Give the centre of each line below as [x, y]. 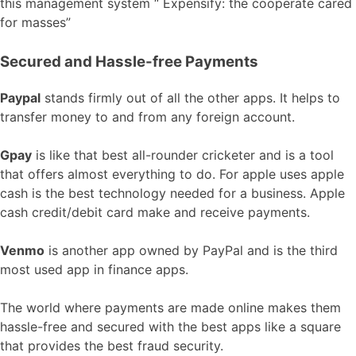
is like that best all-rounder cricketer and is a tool [183, 155]
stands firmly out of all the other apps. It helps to [190, 98]
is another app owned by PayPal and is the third [191, 251]
